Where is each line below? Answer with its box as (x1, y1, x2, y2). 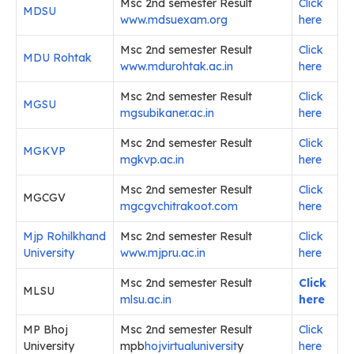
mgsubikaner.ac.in (120, 106, 214, 121)
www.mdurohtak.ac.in (120, 59, 233, 74)
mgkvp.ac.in (120, 153, 184, 168)
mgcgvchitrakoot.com (120, 199, 238, 214)
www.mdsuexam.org (120, 13, 228, 28)
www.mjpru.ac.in (120, 246, 205, 261)
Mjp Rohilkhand (23, 229, 106, 244)
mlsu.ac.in (120, 292, 171, 307)
